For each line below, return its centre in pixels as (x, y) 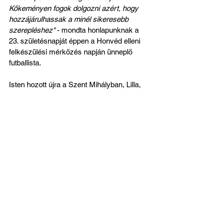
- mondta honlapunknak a (98, 30)
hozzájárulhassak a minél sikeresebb (70, 19)
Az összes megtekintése (121, 163)
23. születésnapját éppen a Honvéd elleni (76, 41)
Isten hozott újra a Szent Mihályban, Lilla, (76, 84)
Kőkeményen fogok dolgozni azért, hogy (75, 8)
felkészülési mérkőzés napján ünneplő (72, 52)
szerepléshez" (32, 30)
